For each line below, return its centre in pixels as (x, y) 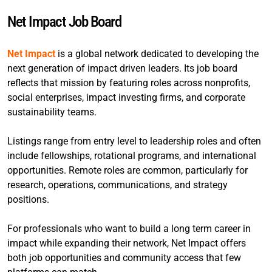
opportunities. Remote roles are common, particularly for (127, 170)
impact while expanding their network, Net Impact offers (127, 243)
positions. (28, 199)
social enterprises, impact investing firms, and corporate (126, 97)
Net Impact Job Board (64, 21)
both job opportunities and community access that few (124, 257)
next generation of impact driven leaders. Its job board (122, 68)
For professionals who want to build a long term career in (129, 228)
